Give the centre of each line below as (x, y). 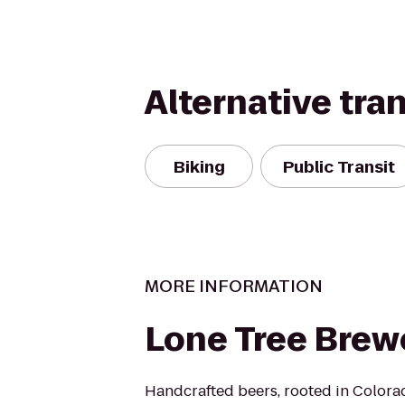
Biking (199, 166)
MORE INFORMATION (234, 286)
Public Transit (339, 166)
